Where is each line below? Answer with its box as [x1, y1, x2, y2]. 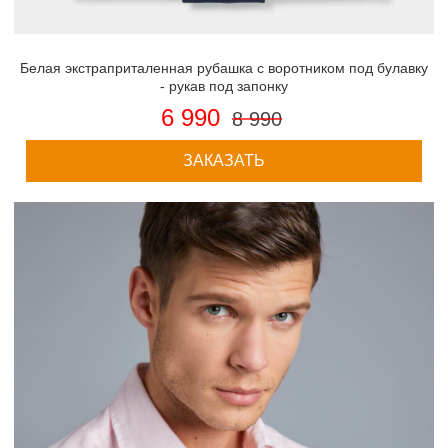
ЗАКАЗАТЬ [182, 151, 265, 169]
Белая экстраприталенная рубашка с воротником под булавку [19, 60, 428, 77]
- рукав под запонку [159, 78, 288, 95]
